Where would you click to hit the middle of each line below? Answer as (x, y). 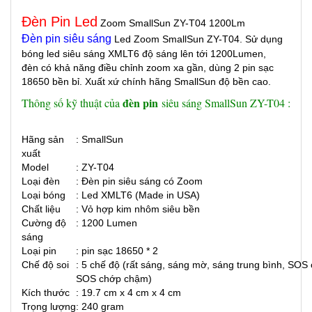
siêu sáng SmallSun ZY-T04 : (226, 103)
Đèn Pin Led (60, 22)
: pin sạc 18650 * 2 (117, 251)
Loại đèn (41, 181)
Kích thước (46, 292)
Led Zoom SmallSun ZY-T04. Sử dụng (198, 39)
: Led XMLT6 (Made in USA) (138, 195)
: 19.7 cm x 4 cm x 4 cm (130, 292)
